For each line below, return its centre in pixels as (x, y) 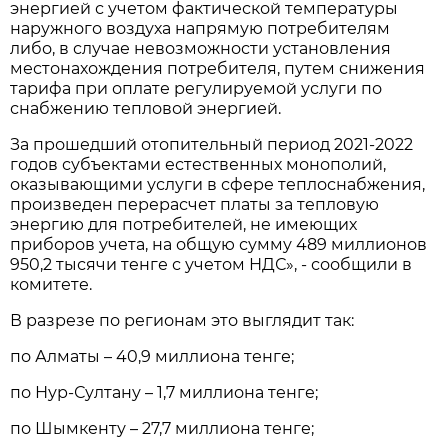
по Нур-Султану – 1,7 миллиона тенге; (164, 392)
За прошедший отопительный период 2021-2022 (212, 144)
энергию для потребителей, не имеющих (184, 224)
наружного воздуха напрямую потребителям (200, 28)
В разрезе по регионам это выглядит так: (182, 320)
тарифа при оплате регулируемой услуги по (196, 88)
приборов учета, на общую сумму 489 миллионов (219, 244)
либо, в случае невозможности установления (201, 48)
